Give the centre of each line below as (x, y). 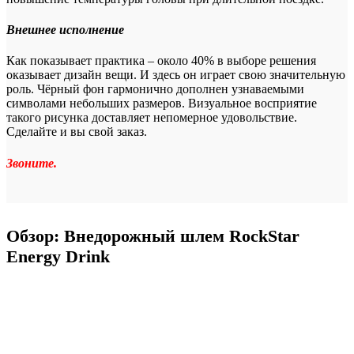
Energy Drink (58, 257)
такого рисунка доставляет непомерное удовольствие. (152, 118)
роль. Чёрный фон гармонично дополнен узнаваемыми (155, 89)
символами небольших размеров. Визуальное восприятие (162, 104)
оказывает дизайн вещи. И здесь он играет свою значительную (176, 75)
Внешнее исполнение (65, 30)
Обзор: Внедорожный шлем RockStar (153, 236)
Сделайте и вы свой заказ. (77, 132)
